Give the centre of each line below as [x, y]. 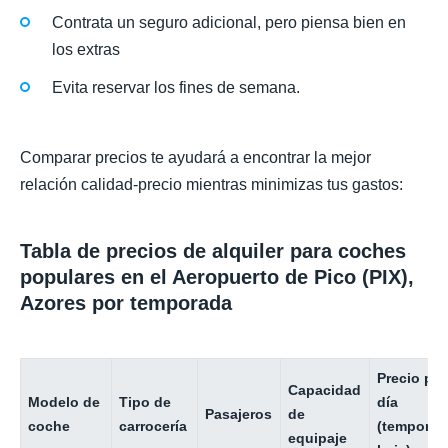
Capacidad [325, 389]
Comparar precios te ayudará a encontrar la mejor [195, 158]
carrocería [153, 425]
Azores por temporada [126, 303]
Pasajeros [239, 413]
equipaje [318, 437]
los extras [86, 49]
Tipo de [145, 401]
